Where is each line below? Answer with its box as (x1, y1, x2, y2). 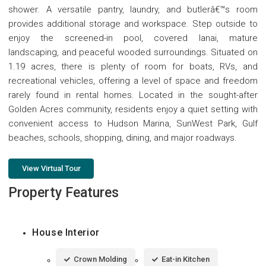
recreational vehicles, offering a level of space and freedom (8, 75, 258, 86)
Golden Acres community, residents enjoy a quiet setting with (8, 103, 258, 115)
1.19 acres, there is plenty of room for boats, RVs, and (8, 61, 258, 72)
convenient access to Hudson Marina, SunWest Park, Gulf (8, 118, 258, 129)
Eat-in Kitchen (161, 254, 210, 264)
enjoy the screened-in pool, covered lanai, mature (8, 32, 258, 43)
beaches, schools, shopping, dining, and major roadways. (8, 132, 237, 143)
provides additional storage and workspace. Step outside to (8, 18, 258, 29)
